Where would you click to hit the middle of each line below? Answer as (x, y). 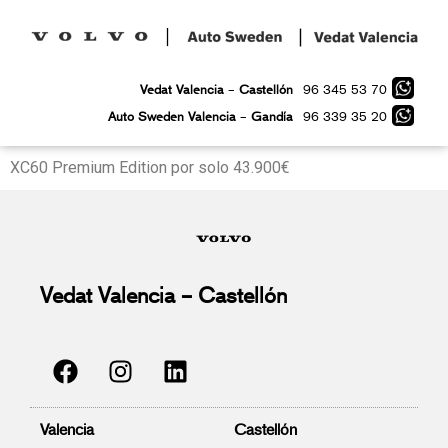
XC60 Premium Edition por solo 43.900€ (150, 168)
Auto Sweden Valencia (174, 117)
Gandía (272, 117)
